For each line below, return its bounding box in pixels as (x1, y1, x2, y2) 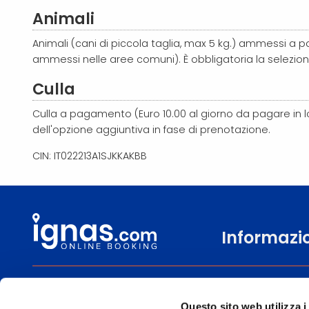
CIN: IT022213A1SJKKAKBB (32, 148, 147, 163)
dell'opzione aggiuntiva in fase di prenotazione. (32, 122, 273, 137)
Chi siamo (221, 292, 269, 306)
